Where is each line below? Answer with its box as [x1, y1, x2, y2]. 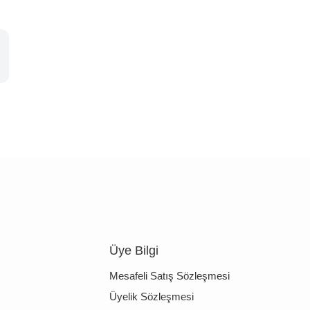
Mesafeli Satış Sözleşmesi [109, 270, 230, 282]
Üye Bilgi [109, 244, 158, 258]
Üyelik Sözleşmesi [109, 291, 194, 303]
